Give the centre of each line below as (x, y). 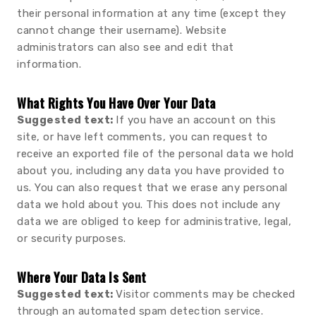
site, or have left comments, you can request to (142, 137)
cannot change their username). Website (122, 30)
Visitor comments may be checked (206, 294)
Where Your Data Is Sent (82, 277)
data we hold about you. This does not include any (149, 205)
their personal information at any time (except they (152, 13)
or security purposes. (72, 238)
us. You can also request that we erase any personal (152, 188)
